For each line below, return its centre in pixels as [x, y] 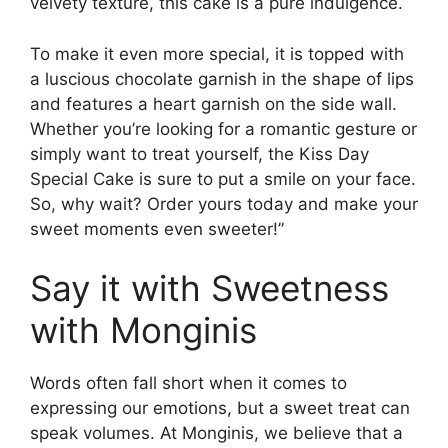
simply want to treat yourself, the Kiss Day [199, 153]
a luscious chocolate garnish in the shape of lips [222, 78]
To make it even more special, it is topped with [217, 53]
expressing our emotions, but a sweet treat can [220, 408]
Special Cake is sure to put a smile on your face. [223, 178]
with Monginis [148, 330]
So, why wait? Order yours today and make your [224, 203]
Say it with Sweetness [209, 288]
